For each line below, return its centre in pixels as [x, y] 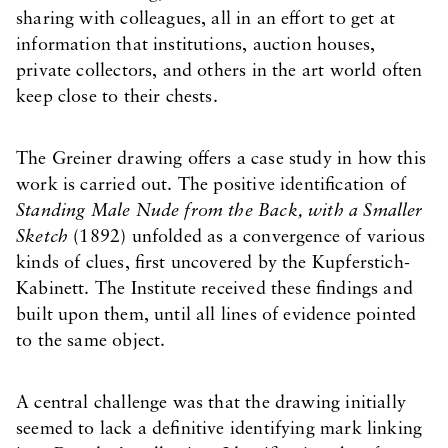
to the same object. [91, 341]
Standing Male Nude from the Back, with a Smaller [219, 211]
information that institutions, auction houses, [196, 45]
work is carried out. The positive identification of [211, 185]
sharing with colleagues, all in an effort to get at [205, 19]
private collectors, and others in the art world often [219, 71]
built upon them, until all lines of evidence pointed [216, 315]
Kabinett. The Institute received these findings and [214, 289]
